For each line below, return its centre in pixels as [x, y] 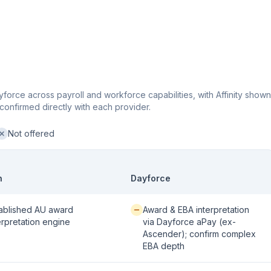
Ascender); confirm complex [199, 234]
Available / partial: [165, 209]
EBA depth [164, 246]
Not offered [31, 133]
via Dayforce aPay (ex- [189, 222]
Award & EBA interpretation [196, 210]
